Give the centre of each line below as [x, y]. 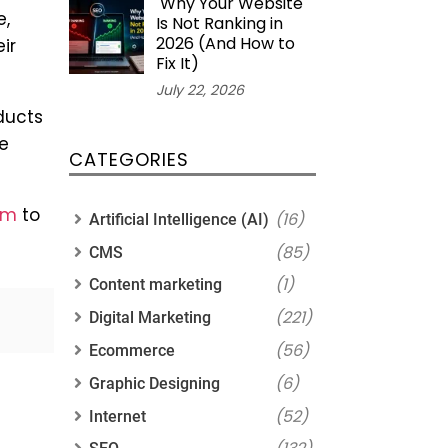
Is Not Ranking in [219, 23]
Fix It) [177, 63]
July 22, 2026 [199, 89]
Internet [117, 416]
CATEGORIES [128, 159]
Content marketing [155, 285]
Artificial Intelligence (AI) [178, 219]
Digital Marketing [149, 318]
